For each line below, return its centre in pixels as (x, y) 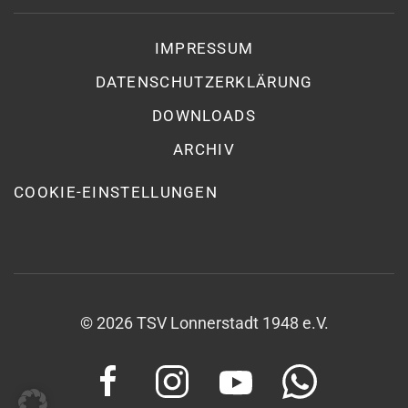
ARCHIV (204, 149)
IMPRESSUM (204, 48)
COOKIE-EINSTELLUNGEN (116, 192)
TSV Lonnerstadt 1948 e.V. (230, 323)
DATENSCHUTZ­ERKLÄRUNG (204, 82)
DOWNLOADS (204, 116)
